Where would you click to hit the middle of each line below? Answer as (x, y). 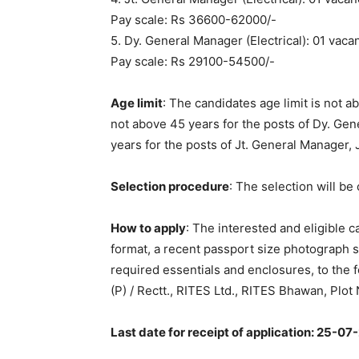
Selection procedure (170, 187)
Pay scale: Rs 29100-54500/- (193, 62)
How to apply (148, 228)
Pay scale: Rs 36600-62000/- (194, 20)
